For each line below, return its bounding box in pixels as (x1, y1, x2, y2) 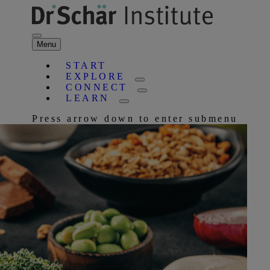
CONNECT (66, 81, 128, 92)
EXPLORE (66, 71, 125, 81)
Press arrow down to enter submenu (32, 113, 238, 124)
